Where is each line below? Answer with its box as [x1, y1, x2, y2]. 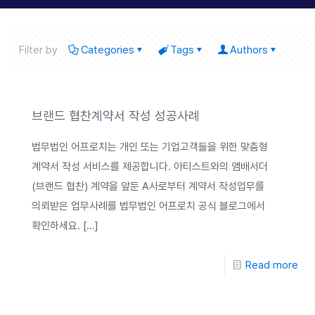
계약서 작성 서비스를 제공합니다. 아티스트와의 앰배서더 [32, 160, 269, 173]
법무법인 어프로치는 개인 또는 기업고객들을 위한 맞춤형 [32, 141, 269, 153]
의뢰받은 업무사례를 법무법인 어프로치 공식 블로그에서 [32, 200, 266, 212]
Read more [245, 259, 298, 271]
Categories [81, 44, 134, 56]
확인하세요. [32, 219, 81, 232]
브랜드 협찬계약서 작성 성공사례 [32, 108, 200, 123]
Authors [230, 44, 268, 56]
